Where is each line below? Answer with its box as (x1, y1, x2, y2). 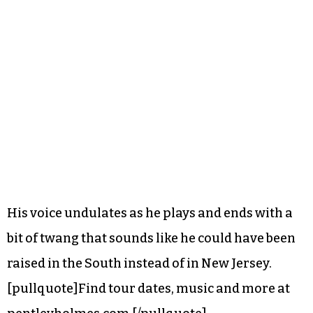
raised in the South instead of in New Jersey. (7, 255, 272, 271)
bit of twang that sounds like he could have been (7, 230, 296, 246)
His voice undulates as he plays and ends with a (7, 205, 293, 221)
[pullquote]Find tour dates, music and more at (7, 280, 290, 296)
